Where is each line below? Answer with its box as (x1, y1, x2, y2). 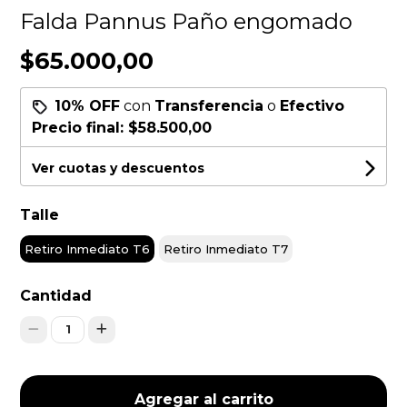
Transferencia (154, 96, 264, 114)
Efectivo (280, 96, 345, 114)
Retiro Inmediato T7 (164, 241, 289, 256)
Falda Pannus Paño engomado (20, 7, 353, 35)
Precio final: (32, 118, 129, 136)
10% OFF (55, 96, 121, 114)
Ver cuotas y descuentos (32, 159, 205, 176)
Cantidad (20, 286, 93, 304)
